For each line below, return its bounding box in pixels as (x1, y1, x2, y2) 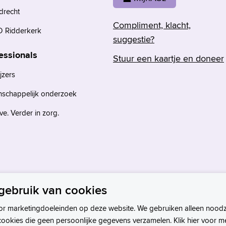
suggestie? (113, 32, 154, 45)
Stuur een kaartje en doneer (113, 51, 224, 65)
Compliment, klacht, (113, 18, 191, 31)
